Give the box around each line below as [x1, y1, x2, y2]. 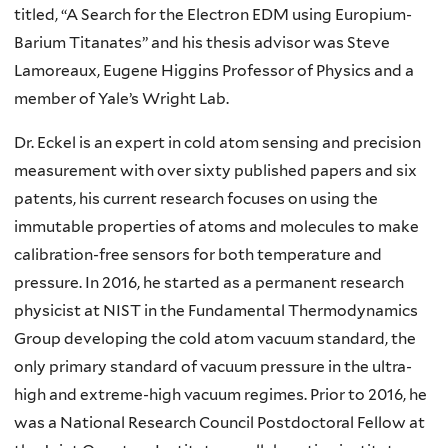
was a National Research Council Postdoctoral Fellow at [14, 412, 425, 432]
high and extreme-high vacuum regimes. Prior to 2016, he [14, 384, 427, 404]
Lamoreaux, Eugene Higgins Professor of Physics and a [14, 61, 414, 81]
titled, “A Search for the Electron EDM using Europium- [14, 5, 412, 25]
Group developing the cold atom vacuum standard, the [14, 328, 416, 348]
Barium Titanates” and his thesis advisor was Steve [14, 33, 390, 53]
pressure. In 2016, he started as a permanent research [14, 272, 404, 292]
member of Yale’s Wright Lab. [14, 89, 229, 109]
